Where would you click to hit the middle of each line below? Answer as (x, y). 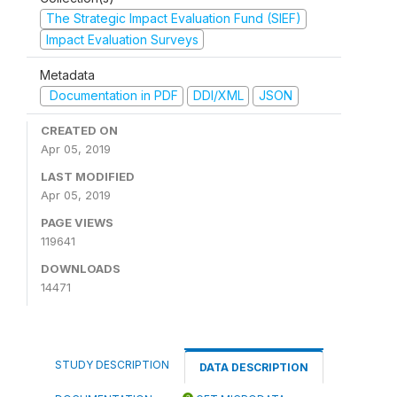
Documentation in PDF (112, 95)
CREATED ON (79, 130)
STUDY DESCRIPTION (112, 364)
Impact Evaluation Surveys (122, 39)
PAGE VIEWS (77, 222)
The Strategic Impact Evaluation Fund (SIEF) (173, 18)
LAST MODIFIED (88, 176)
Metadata (67, 75)
